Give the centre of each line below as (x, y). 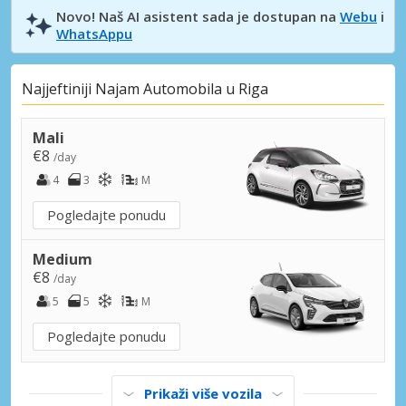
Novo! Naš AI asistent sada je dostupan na (198, 16)
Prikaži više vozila (203, 393)
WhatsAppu (94, 33)
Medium (63, 259)
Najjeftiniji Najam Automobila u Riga (145, 89)
